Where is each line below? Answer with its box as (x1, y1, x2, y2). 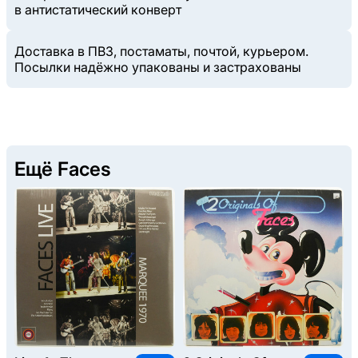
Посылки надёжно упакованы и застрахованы (14, 58, 301, 75)
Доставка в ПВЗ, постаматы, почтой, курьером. (14, 42, 308, 59)
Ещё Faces (14, 157, 111, 181)
